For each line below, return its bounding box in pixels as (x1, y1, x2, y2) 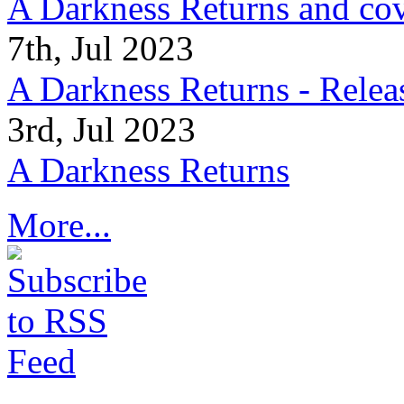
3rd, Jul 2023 (7, 110, 196, 150)
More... (7, 206, 111, 245)
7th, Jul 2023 (7, 29, 194, 69)
